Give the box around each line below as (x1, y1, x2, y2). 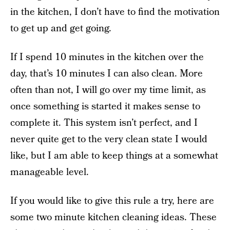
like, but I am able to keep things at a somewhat (10, 149, 218, 163)
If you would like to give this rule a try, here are (10, 194, 214, 208)
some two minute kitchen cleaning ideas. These (10, 210, 217, 224)
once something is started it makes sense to (10, 100, 200, 113)
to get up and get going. (10, 22, 111, 35)
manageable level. (10, 165, 89, 179)
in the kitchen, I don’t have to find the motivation (10, 5, 220, 19)
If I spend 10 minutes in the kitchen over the (10, 50, 204, 64)
